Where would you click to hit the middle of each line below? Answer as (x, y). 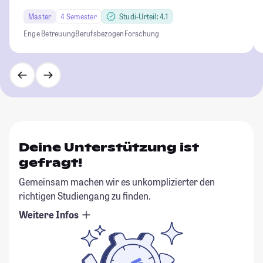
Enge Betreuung (50, 33)
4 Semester (79, 16)
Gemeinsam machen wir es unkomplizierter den (117, 181)
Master (40, 16)
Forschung (142, 33)
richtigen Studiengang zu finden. (85, 195)
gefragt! (50, 162)
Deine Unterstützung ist (109, 147)
